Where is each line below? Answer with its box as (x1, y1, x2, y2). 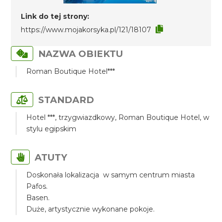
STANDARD (38, 94, 95, 106)
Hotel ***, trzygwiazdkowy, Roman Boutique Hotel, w (26, 113, 210, 122)
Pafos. (26, 182, 48, 191)
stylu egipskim (26, 124, 77, 133)
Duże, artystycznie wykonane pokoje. (26, 205, 155, 214)
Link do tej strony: (21, 12, 90, 21)
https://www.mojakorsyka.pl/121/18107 (21, 25, 152, 34)
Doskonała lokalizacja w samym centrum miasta (26, 170, 195, 179)
